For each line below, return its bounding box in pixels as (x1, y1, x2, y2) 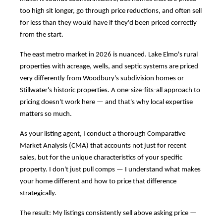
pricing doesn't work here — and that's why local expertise (20, 98, 193, 106)
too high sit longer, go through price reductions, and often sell (20, 7, 202, 15)
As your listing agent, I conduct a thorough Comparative (20, 130, 185, 138)
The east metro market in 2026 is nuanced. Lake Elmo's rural (20, 51, 198, 58)
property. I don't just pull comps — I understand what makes (20, 166, 201, 173)
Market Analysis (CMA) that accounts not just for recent (20, 142, 186, 150)
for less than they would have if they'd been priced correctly (20, 19, 197, 27)
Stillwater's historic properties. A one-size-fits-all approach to (20, 86, 200, 94)
